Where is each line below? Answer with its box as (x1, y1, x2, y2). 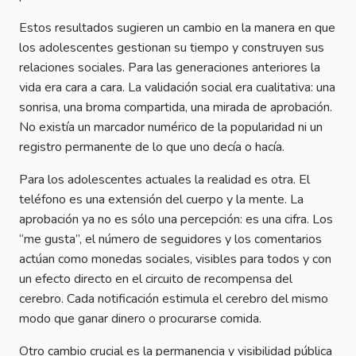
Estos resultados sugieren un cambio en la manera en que (19, 18, 335, 37)
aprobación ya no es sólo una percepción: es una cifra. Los (19, 210, 333, 228)
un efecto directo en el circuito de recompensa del (19, 269, 292, 288)
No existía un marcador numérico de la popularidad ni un (19, 118, 323, 136)
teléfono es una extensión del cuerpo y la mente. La (19, 190, 304, 208)
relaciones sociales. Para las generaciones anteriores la (19, 58, 320, 76)
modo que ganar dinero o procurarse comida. (19, 309, 261, 327)
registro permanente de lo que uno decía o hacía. (19, 137, 284, 156)
